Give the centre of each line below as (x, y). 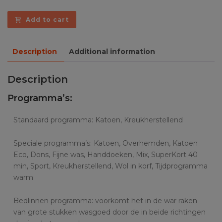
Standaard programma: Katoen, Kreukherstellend (98, 120)
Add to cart (47, 19)
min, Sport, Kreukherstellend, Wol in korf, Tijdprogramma (111, 166)
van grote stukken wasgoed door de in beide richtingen (110, 212)
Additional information (112, 51)
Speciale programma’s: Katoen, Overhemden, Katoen (106, 143)
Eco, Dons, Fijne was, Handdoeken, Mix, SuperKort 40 (106, 154)
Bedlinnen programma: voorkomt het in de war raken (105, 200)
